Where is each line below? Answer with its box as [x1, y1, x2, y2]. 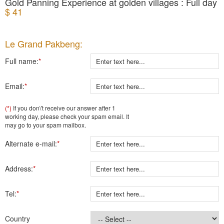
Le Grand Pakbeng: [5, 37, 82, 50]
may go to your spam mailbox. [5, 120, 86, 129]
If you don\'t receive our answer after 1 [11, 103, 115, 112]
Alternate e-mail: [5, 138, 57, 148]
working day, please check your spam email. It [5, 112, 129, 120]
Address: [5, 163, 33, 173]
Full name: [5, 56, 38, 66]
